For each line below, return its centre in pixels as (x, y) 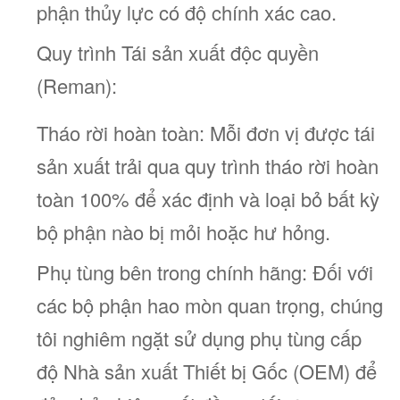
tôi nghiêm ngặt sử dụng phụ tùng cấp (199, 338)
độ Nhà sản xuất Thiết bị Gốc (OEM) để (207, 371)
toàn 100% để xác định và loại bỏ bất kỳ (208, 199)
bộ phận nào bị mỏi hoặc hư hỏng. (183, 232)
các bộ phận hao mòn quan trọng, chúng (210, 305)
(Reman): (77, 85)
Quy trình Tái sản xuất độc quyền (178, 52)
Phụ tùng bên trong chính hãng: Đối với (205, 272)
